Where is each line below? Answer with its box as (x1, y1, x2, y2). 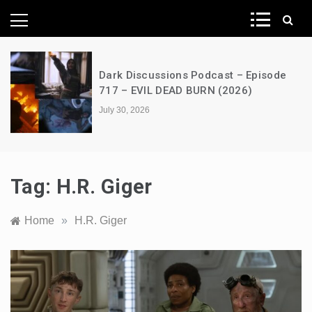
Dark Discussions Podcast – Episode (99, 68, 287, 81)
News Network (42, 9, 274, 50)
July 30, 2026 (99, 104, 150, 115)
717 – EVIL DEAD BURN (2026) (99, 84, 253, 97)
